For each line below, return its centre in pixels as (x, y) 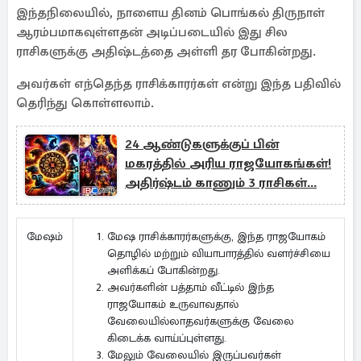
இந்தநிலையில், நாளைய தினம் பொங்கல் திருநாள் (170, 13)
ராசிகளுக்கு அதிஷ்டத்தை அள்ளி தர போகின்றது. (166, 52)
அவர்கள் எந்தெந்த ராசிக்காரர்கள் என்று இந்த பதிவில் (178, 84)
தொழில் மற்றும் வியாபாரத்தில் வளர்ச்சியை (219, 253)
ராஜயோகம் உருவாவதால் (173, 304)
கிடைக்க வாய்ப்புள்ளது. (167, 338)
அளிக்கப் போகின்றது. (164, 270)
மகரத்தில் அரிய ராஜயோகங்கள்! (228, 164)
